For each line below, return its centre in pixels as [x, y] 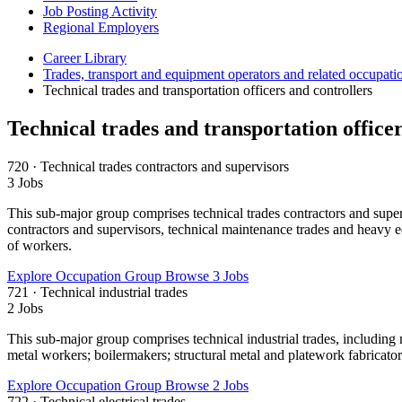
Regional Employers [101, 27]
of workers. [39, 245]
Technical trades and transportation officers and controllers [208, 90]
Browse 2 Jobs [207, 385]
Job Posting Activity [100, 11]
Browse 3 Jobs [207, 275]
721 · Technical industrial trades [97, 292]
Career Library [85, 57]
